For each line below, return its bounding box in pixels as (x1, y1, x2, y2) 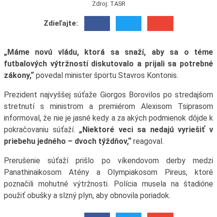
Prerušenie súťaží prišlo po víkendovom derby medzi (3, 155, 214, 165)
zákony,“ (3, 70, 34, 80)
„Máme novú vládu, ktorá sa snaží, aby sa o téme (3, 47, 214, 57)
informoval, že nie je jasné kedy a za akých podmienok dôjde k (3, 113, 214, 123)
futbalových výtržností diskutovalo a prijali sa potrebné (3, 59, 214, 68)
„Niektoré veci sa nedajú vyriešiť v (79, 124, 214, 134)
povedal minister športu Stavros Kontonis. (33, 70, 178, 80)
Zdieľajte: (44, 19, 78, 28)
